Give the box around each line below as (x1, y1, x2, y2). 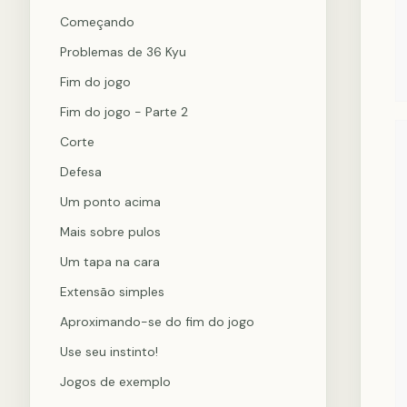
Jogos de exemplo (60, 373, 171, 390)
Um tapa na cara (60, 253, 160, 270)
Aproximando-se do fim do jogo (60, 313, 254, 330)
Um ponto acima (60, 194, 161, 210)
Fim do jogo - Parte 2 (60, 104, 188, 120)
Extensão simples (60, 283, 164, 300)
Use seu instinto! (60, 343, 158, 360)
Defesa (60, 164, 102, 180)
